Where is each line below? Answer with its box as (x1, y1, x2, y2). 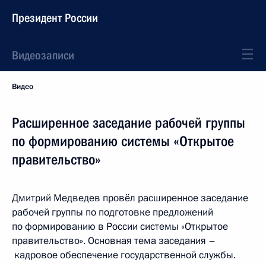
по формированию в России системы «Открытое (12, 220, 228, 233)
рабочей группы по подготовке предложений (12, 205, 213, 219)
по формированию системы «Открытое (12, 133, 234, 150)
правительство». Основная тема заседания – (12, 234, 216, 248)
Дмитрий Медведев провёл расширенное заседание (12, 191, 248, 205)
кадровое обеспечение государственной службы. (12, 248, 236, 262)
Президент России (12, 11, 98, 25)
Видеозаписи (12, 48, 74, 62)
